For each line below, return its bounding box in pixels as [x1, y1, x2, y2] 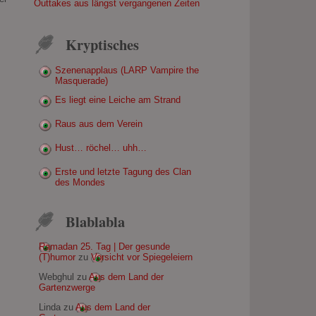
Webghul [38, 272, 74, 283]
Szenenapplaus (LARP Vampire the [54, 64, 199, 75]
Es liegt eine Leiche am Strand [54, 95, 181, 106]
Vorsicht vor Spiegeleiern [90, 252, 193, 263]
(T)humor [38, 252, 75, 263]
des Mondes [54, 176, 105, 188]
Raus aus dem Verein [54, 119, 142, 130]
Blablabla [66, 210, 126, 232]
